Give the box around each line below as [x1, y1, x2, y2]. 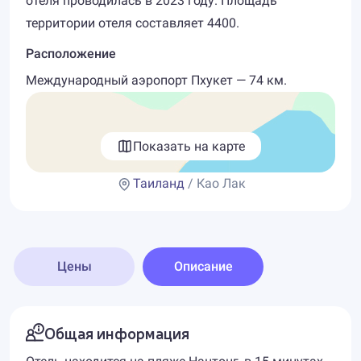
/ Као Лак [184, 176, 246, 191]
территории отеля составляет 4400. [26, 15, 239, 31]
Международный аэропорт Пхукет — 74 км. [26, 73, 287, 88]
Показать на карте [132, 138, 245, 154]
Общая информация [44, 322, 189, 343]
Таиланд [132, 176, 185, 191]
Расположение [26, 46, 116, 61]
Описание [173, 259, 233, 274]
